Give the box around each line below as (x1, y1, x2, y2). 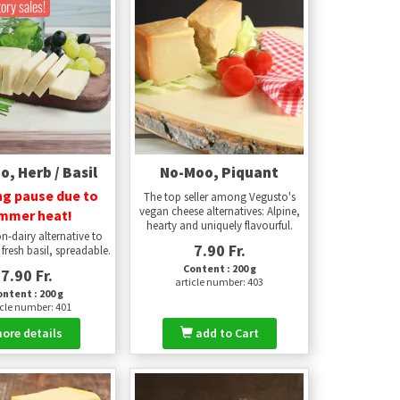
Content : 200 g (182, 262, 256, 276)
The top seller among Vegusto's (143, 189, 296, 205)
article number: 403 (175, 275, 264, 289)
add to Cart (195, 325, 259, 342)
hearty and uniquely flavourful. (146, 218, 293, 234)
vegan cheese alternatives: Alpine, (138, 204, 300, 220)
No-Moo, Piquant (160, 162, 279, 183)
